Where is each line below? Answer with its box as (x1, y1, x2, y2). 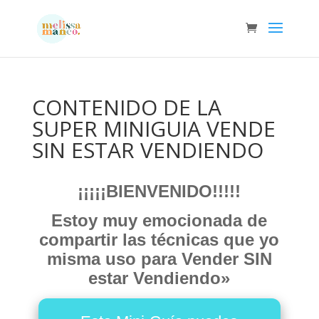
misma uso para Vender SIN (46, 249, 272, 268)
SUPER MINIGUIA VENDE (31, 114, 276, 143)
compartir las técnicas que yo (39, 230, 280, 249)
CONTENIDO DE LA (31, 93, 221, 122)
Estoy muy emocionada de (51, 211, 268, 230)
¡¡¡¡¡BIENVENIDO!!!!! (78, 182, 241, 201)
